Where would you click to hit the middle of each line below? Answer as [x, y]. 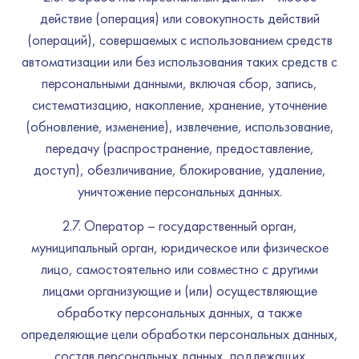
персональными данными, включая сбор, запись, [179, 83]
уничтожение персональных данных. [179, 191]
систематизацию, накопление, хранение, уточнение [179, 105]
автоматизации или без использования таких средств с [179, 61]
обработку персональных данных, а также [179, 312]
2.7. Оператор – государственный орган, [179, 226]
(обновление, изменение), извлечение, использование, [179, 126]
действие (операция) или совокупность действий [179, 18]
